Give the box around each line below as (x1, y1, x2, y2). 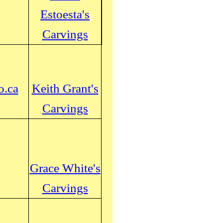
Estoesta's (40, 7, 90, 21)
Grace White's (29, 161, 101, 175)
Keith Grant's (31, 82, 99, 95)
